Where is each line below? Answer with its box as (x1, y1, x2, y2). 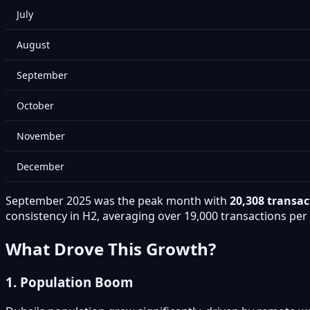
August (17, 37, 50, 51)
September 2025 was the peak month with (6, 192, 230, 208)
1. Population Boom (6, 273, 133, 291)
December (17, 159, 64, 173)
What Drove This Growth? (6, 237, 216, 260)
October (17, 98, 54, 112)
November (17, 129, 65, 143)
